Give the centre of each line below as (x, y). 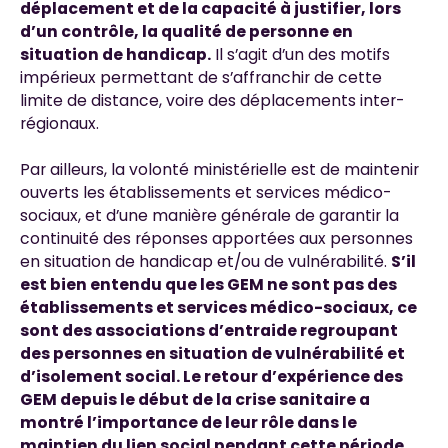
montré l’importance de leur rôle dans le (188, 423)
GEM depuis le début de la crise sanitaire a (194, 400)
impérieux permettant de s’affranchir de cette (200, 78)
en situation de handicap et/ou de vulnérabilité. (205, 262)
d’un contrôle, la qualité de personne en (186, 32)
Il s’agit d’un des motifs (300, 55)
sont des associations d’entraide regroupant (208, 331)
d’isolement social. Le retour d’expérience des (211, 377)
